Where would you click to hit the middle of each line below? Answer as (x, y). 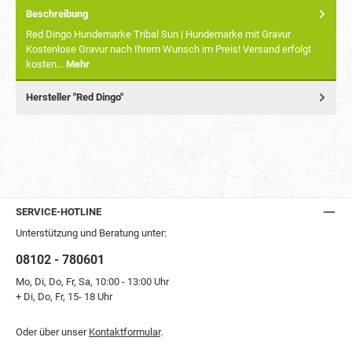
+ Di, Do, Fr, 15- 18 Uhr (64, 297)
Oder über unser (52, 332)
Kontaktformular (125, 332)
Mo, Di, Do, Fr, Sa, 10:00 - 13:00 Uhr (92, 282)
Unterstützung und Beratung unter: (91, 233)
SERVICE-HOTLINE (59, 212)
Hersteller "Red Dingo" (75, 97)
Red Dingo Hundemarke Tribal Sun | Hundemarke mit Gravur (158, 35)
